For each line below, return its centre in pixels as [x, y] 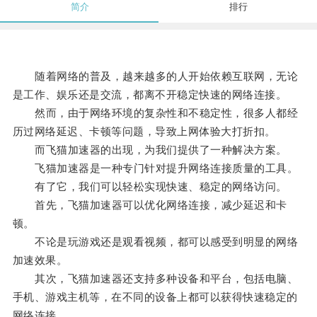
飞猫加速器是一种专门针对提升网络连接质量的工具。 [155, 168]
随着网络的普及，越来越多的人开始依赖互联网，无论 [155, 76]
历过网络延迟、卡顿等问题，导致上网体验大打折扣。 [144, 132]
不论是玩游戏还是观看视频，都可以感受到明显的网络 [155, 242]
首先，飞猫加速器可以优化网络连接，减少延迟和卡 [150, 205]
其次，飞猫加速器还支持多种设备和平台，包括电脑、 [155, 279]
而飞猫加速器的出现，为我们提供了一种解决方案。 [150, 150]
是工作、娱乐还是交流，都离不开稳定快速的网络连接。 [150, 95]
